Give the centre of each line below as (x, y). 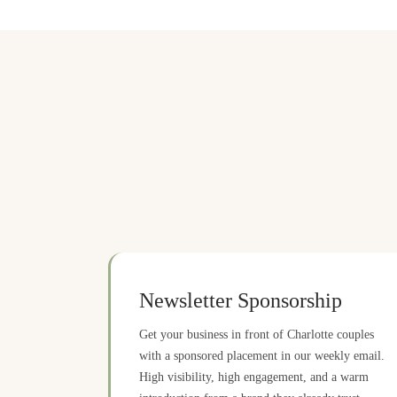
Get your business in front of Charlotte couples (257, 334)
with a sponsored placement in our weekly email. (262, 355)
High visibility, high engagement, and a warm (254, 377)
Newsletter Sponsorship (241, 300)
